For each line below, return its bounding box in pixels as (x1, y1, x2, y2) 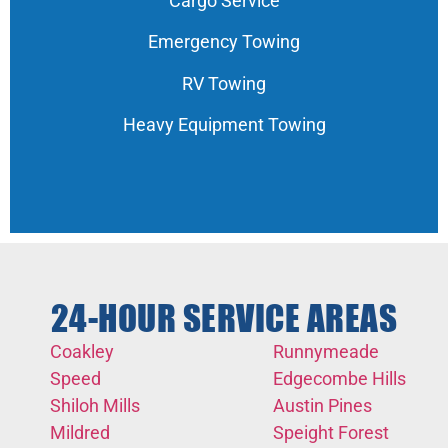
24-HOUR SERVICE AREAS (50, 303, 398, 336)
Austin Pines (273, 394, 372, 416)
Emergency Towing (148, 31, 300, 53)
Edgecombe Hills (273, 367, 406, 389)
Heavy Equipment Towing (122, 114, 326, 136)
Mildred (50, 421, 110, 443)
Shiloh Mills (50, 394, 140, 416)
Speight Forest (273, 421, 389, 443)
